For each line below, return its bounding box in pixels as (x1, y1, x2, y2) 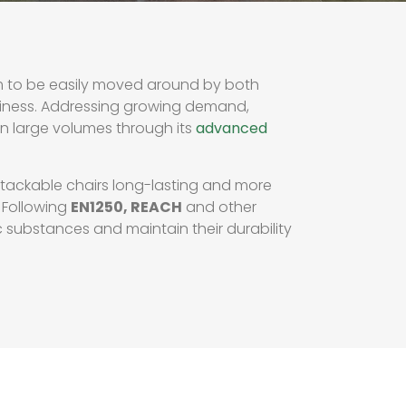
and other (182, 197, 257, 217)
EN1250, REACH (71, 197, 183, 217)
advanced (196, 118, 268, 139)
